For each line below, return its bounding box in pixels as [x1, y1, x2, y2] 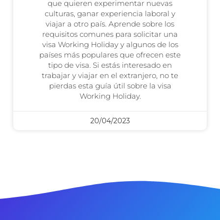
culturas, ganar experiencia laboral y [45, 8, 175, 18]
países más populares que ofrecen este [39, 50, 181, 59]
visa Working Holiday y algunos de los [42, 39, 178, 49]
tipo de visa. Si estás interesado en [48, 60, 172, 70]
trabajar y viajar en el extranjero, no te [42, 70, 178, 80]
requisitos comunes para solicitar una [42, 29, 178, 39]
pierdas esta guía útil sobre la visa [49, 81, 171, 90]
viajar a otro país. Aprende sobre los [46, 19, 174, 28]
